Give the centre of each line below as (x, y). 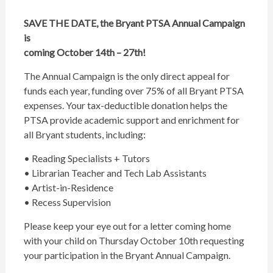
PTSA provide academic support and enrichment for (131, 120)
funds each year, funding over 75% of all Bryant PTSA (133, 91)
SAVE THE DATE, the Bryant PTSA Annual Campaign (134, 23)
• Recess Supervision (67, 202)
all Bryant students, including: (84, 135)
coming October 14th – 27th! (84, 52)
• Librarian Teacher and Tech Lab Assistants (115, 173)
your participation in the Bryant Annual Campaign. (129, 255)
